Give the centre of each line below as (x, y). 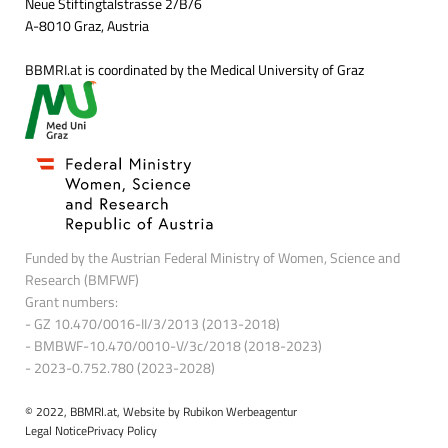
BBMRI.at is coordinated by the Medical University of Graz (194, 70)
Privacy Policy (122, 431)
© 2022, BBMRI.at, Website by (104, 412)
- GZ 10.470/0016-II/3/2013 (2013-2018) (152, 324)
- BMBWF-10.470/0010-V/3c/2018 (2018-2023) (173, 346)
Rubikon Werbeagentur (240, 412)
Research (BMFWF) (82, 280)
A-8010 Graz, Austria (87, 26)
